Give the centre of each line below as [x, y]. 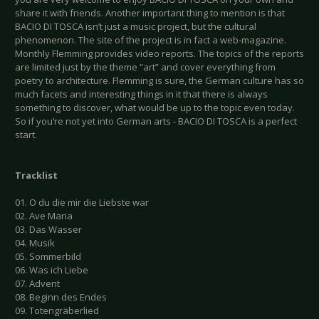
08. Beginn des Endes [61, 297]
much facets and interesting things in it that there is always [141, 94]
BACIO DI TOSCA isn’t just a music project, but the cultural [136, 27]
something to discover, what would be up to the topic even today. [155, 108]
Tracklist [36, 176]
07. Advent [37, 284]
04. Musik [35, 243]
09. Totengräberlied [57, 311]
